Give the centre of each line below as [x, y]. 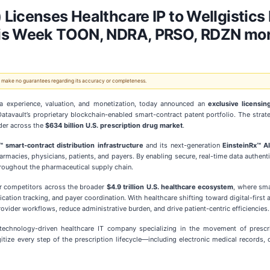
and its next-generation [183, 145]
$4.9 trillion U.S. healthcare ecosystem [170, 187]
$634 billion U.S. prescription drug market [114, 125]
